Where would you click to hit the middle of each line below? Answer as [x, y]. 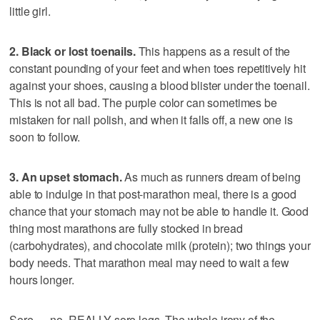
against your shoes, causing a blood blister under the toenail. [160, 85]
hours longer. [42, 279]
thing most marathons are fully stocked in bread [126, 228]
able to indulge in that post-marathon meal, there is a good [153, 194]
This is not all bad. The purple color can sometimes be [143, 102]
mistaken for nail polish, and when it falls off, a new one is [151, 119]
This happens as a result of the [213, 51]
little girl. [30, 11]
